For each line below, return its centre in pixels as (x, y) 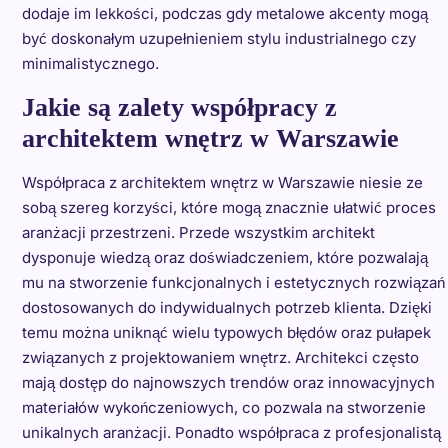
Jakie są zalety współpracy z (179, 108)
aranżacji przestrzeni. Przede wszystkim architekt (198, 233)
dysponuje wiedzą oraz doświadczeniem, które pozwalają (224, 258)
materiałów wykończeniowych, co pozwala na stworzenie (223, 408)
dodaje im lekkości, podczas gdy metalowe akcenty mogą (224, 14)
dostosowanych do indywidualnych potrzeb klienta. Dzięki (226, 308)
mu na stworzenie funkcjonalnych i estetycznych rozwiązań (233, 283)
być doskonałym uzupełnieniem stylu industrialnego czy (218, 39)
